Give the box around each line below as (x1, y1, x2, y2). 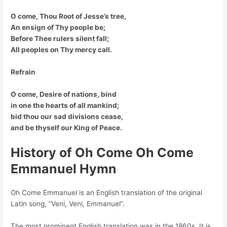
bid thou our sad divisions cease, (11, 112, 124, 121)
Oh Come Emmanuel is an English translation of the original (11, 188, 203, 197)
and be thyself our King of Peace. (11, 124, 123, 132)
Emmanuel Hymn (11, 161, 117, 176)
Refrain (11, 68, 36, 77)
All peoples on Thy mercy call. (11, 46, 112, 54)
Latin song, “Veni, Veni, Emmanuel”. (11, 199, 125, 208)
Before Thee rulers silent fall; (11, 34, 109, 43)
